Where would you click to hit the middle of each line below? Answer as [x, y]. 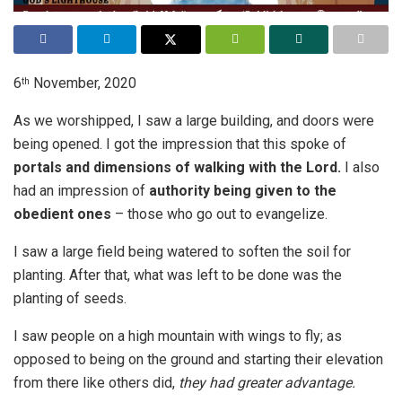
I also [360, 167]
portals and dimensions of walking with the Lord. [177, 167]
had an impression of [81, 190]
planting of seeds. [70, 298]
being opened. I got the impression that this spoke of [180, 144]
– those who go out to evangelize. [219, 214]
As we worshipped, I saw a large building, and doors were [194, 120]
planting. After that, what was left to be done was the [178, 275]
